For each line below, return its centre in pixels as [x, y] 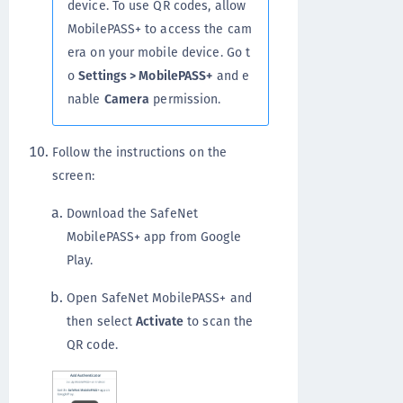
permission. [185, 99]
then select [102, 321]
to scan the [219, 321]
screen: [73, 175]
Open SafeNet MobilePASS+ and [159, 297]
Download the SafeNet [132, 213]
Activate [160, 321]
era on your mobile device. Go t [159, 52]
